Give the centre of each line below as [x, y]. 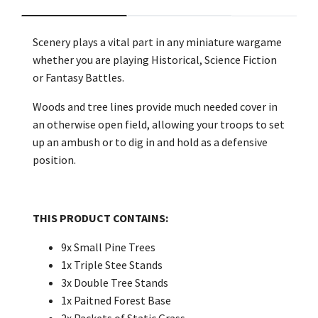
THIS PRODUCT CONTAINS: [100, 218]
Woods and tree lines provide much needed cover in [155, 106]
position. [54, 160]
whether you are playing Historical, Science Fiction [155, 60]
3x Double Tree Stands [115, 283]
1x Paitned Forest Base [116, 300]
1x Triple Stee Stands [112, 265]
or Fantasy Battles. [78, 77]
